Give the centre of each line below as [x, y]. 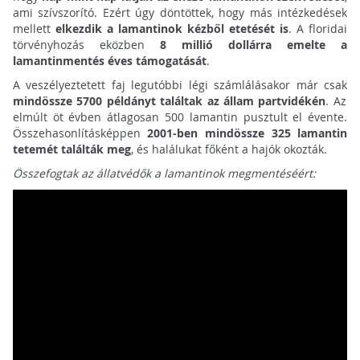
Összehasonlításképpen [80, 133]
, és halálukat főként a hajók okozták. [229, 149]
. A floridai [318, 29]
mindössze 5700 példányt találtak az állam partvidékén [169, 101]
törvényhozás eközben [86, 45]
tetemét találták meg [72, 149]
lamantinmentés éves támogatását [109, 61]
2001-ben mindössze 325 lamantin [247, 133]
